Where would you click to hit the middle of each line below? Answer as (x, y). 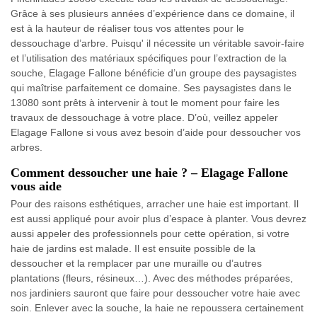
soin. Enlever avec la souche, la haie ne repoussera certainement (157, 307)
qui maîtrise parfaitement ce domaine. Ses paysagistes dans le (151, 87)
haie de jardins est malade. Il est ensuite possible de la (133, 248)
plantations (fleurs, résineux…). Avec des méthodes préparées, (152, 278)
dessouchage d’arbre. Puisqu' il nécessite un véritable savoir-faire (157, 43)
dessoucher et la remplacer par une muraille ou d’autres (136, 263)
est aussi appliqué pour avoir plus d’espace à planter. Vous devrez (158, 218)
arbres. (27, 147)
